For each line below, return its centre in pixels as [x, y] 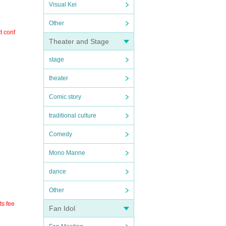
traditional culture [73, 116]
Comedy [61, 134]
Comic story [65, 97]
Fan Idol [62, 208]
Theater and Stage [79, 41]
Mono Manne [67, 153]
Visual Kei [63, 5]
